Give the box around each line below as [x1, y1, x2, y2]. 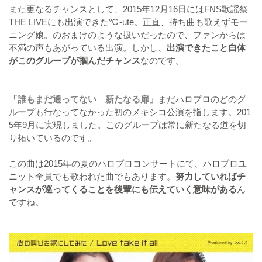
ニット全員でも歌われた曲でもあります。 [9, 171, 175, 182]
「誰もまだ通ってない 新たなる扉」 [9, 94, 158, 105]
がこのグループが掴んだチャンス [9, 56, 140, 66]
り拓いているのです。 [9, 133, 96, 143]
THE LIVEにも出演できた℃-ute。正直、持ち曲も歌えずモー [9, 17, 248, 27]
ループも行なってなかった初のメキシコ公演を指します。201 [9, 107, 251, 118]
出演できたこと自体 [167, 43, 246, 53]
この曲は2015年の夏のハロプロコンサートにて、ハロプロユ [9, 158, 247, 169]
